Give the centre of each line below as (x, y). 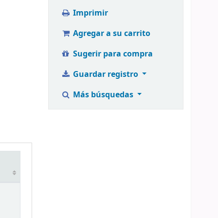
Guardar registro (105, 74)
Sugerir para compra (112, 54)
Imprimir (89, 13)
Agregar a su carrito (110, 34)
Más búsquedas (103, 95)
